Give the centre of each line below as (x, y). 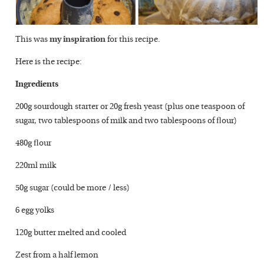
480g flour (34, 143)
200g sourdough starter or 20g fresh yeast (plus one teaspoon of (130, 107)
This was (33, 40)
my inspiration (78, 40)
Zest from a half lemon (57, 255)
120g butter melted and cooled (71, 233)
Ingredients (37, 85)
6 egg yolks (35, 211)
